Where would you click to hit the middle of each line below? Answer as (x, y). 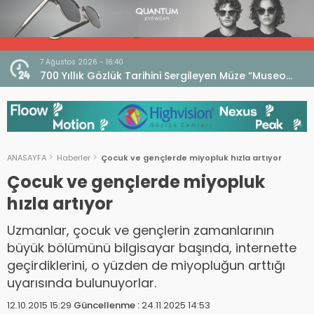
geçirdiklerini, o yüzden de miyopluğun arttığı (146, 265)
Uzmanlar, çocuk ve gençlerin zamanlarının (141, 230)
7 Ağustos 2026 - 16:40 (82, 62)
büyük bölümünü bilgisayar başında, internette (152, 247)
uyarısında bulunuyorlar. (82, 282)
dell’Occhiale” (75, 90)
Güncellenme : (108, 305)
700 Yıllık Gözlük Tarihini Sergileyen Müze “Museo (163, 76)
